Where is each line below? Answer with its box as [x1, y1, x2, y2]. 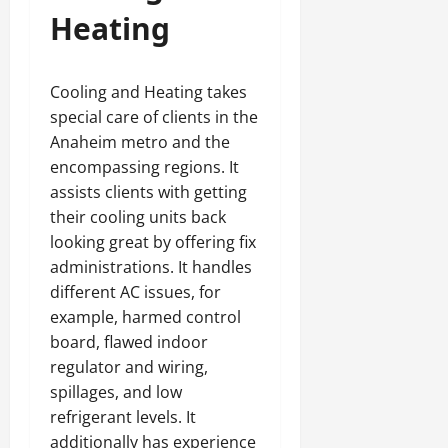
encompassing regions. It [50, 156, 239, 178]
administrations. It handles [50, 256, 252, 278]
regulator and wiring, [50, 356, 208, 378]
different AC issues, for [50, 281, 221, 303]
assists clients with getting [50, 181, 247, 203]
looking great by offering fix [50, 231, 256, 253]
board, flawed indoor [50, 331, 208, 353]
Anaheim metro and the [50, 131, 230, 153]
